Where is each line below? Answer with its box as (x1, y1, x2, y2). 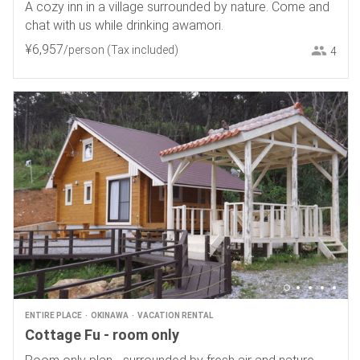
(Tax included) (106, 43, 178, 57)
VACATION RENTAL (137, 311, 213, 321)
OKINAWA (90, 311, 129, 321)
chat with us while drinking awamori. (24, 18, 223, 34)
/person (63, 43, 104, 57)
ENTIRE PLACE (24, 311, 82, 321)
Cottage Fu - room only (24, 326, 179, 344)
